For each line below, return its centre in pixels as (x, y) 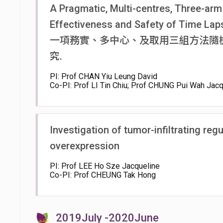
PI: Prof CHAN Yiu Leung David (104, 76)
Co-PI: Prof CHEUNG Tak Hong (103, 175)
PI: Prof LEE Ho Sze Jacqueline (105, 166)
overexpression (85, 146)
